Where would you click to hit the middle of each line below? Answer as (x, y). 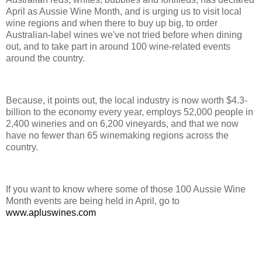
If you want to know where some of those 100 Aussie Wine (126, 189)
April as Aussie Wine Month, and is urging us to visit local (124, 12)
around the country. (45, 58)
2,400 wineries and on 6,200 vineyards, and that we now (122, 123)
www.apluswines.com (51, 212)
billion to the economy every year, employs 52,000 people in (130, 112)
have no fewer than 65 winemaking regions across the (117, 135)
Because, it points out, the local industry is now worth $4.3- (127, 100)
